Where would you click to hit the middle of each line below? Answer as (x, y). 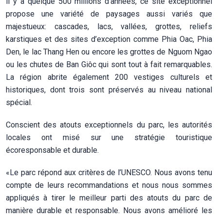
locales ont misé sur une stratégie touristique (109, 137)
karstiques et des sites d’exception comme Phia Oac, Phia (109, 39)
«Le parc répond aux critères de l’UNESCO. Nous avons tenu (109, 172)
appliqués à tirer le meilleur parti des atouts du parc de (109, 198)
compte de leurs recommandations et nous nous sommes (109, 185)
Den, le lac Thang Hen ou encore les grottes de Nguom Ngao (109, 52)
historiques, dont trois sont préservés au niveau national (109, 90)
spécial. (19, 102)
